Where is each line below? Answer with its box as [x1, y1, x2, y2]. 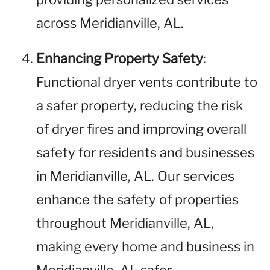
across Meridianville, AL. [36, 15, 184, 31]
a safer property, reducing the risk [36, 98, 243, 113]
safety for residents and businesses [36, 145, 254, 160]
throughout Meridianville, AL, [36, 215, 214, 231]
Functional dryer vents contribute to [36, 74, 257, 90]
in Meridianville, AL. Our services [36, 168, 234, 184]
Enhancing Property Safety [36, 51, 203, 66]
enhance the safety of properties [36, 192, 239, 207]
